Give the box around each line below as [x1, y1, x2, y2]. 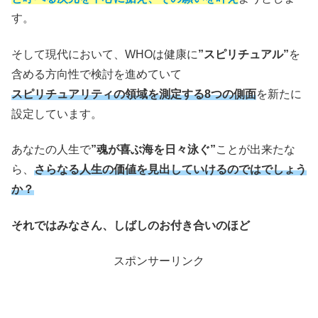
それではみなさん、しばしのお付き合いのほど [11, 219, 250, 231]
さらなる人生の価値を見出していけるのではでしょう [34, 163, 307, 176]
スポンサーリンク [114, 254, 204, 267]
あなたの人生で [11, 143, 91, 156]
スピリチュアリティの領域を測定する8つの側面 [11, 87, 256, 100]
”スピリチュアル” [198, 48, 289, 60]
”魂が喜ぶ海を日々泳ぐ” [91, 143, 216, 156]
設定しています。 [11, 107, 102, 120]
